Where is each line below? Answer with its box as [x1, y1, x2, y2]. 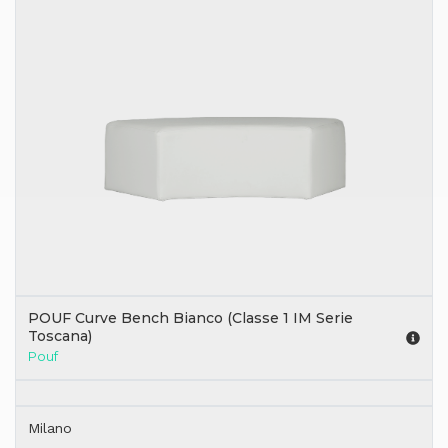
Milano [28, 419, 72, 436]
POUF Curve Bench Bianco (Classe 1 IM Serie [28, 308, 353, 327]
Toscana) [28, 326, 92, 345]
